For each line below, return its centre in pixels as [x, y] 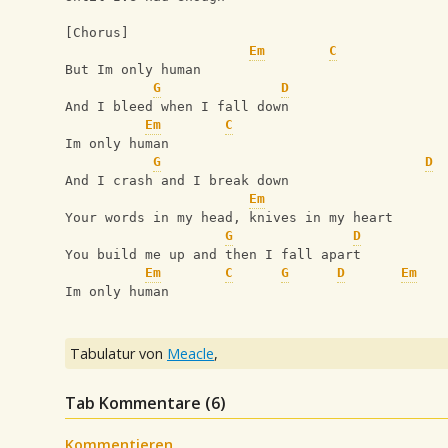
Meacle [190, 354]
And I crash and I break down [177, 181]
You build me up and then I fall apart [213, 255]
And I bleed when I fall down [177, 107]
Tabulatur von [118, 354]
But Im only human [133, 70]
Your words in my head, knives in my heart [229, 218]
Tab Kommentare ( [138, 403]
